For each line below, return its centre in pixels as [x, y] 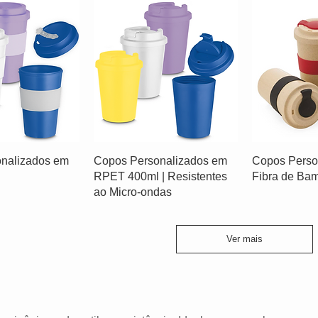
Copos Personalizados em [160, 160]
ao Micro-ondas [132, 192]
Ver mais [244, 238]
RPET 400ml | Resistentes [160, 176]
